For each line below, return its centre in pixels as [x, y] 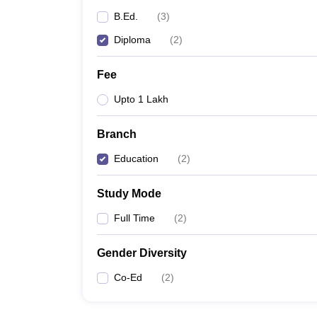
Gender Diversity [142, 253]
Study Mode [129, 194]
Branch [117, 134]
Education [136, 158]
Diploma [132, 40]
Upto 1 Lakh [141, 99]
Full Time [134, 218]
